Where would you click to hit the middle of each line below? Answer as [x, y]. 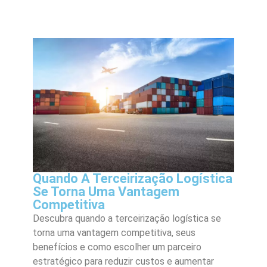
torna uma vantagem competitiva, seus [114, 232]
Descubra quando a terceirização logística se [127, 218]
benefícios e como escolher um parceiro [117, 247]
